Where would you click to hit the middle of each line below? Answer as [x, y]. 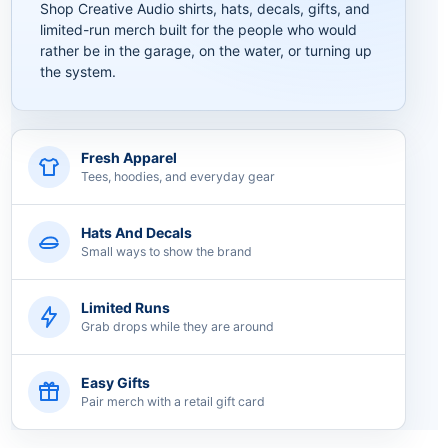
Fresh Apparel [128, 157]
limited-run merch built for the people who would [198, 29]
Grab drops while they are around [177, 326]
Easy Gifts [115, 382]
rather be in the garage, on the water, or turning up [205, 50]
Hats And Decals [136, 232]
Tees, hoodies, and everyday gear [177, 176]
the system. [77, 71]
